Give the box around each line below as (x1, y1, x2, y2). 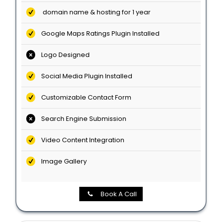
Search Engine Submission (35, 114, 127, 124)
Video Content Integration (35, 135, 125, 145)
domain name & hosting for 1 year (35, 7, 151, 17)
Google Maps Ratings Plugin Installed (35, 29, 160, 39)
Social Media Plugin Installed (35, 71, 133, 81)
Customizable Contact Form (35, 93, 132, 103)
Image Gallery (35, 157, 87, 166)
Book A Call (100, 189, 137, 199)
